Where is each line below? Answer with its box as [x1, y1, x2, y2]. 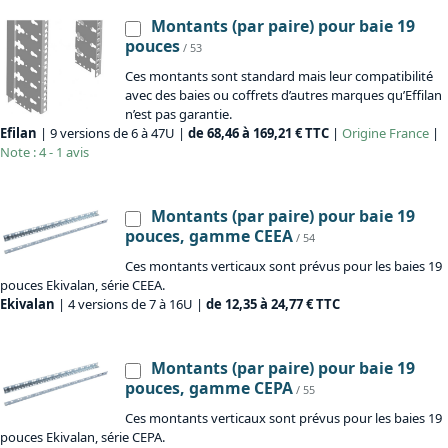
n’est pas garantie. [125, 105, 232, 124]
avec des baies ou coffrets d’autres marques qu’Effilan [125, 86, 442, 105]
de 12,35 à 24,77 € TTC [206, 295, 340, 314]
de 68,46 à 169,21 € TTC [188, 124, 329, 143]
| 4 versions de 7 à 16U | [55, 295, 206, 314]
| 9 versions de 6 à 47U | [37, 124, 188, 143]
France [386, 124, 429, 143]
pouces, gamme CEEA [125, 225, 293, 248]
